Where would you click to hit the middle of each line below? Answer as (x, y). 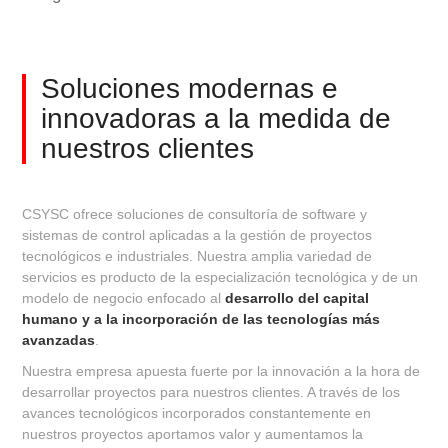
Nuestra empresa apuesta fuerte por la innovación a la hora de (221, 371)
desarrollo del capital (297, 298)
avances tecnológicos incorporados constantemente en (197, 413)
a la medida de (298, 119)
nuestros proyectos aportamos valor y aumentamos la (193, 434)
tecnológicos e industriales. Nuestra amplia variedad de (197, 256)
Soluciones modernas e (190, 89)
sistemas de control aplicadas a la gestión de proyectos (197, 235)
